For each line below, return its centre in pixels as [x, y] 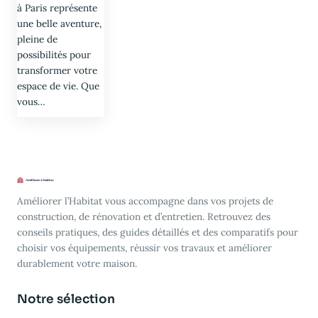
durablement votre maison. [77, 263]
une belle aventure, [59, 23]
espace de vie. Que [58, 86]
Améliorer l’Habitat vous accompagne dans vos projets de [145, 201]
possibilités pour [54, 54]
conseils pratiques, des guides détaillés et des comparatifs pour [158, 232]
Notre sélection [66, 300]
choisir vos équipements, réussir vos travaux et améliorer [144, 247]
